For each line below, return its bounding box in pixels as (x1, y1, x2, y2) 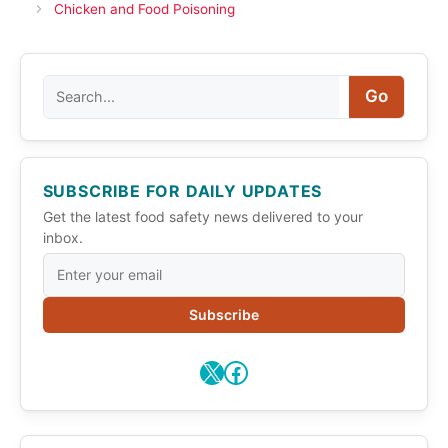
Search (41, 75, 98, 96)
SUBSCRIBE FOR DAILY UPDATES (42, 180, 323, 201)
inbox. (42, 228, 83, 246)
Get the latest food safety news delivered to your (42, 207, 363, 225)
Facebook (223, 356, 334, 386)
